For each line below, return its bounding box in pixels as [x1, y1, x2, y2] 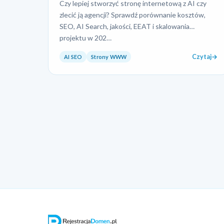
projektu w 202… [59, 33, 112, 42]
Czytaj [192, 53, 212, 61]
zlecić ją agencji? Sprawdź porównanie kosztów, [59, 10, 206, 19]
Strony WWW [91, 53, 127, 60]
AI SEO [64, 53, 82, 60]
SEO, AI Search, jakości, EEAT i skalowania [59, 21, 190, 30]
